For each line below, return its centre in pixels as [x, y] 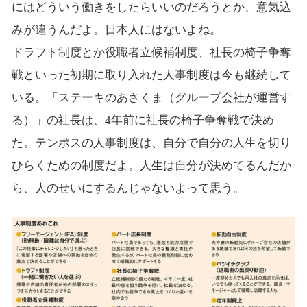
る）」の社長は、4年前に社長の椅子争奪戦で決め [143, 121]
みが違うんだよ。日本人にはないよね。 [116, 30]
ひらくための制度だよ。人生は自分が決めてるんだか [151, 166]
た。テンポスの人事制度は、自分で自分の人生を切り [151, 143]
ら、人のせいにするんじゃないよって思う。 [128, 188]
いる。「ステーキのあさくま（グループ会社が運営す [151, 98]
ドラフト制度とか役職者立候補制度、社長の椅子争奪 [151, 53]
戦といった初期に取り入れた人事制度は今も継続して [151, 75]
